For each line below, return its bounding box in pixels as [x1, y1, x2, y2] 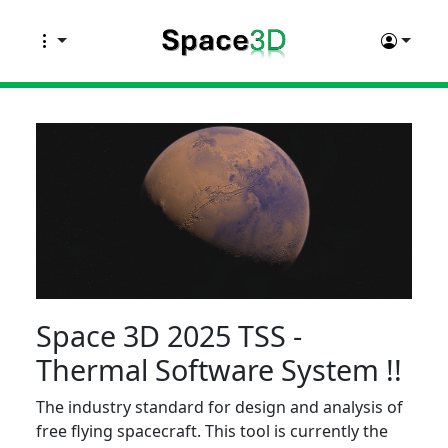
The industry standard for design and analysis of [36, 395, 403, 418]
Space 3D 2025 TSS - [36, 315, 302, 355]
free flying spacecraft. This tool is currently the [36, 419, 388, 442]
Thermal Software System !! [36, 349, 402, 389]
